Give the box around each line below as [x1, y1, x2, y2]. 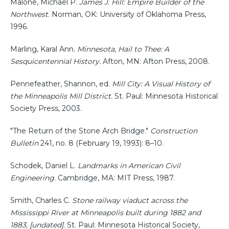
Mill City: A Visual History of [112, 79, 210, 88]
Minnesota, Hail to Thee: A [77, 44, 169, 54]
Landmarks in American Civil [78, 161, 180, 170]
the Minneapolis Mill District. [10, 91, 112, 101]
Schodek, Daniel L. [10, 161, 78, 170]
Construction [150, 126, 197, 135]
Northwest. [10, 9, 50, 19]
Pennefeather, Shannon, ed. [10, 79, 112, 88]
